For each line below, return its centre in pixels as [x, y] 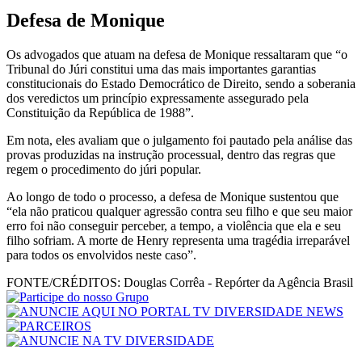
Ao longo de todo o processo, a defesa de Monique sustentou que [173, 196]
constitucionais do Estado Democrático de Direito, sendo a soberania [181, 83]
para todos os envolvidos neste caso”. [101, 255]
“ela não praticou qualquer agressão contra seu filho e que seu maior [179, 211]
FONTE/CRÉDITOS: [63, 282]
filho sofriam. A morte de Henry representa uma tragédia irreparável [178, 240]
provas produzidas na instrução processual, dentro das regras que [171, 154]
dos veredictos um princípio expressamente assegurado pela [158, 98]
